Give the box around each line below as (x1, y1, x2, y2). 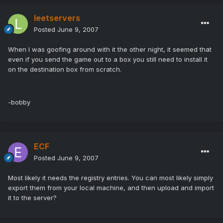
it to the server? (8, 194, 57, 202)
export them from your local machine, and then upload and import (8, 184, 214, 192)
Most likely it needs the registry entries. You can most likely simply (8, 174, 213, 182)
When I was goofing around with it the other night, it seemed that (8, 45, 212, 54)
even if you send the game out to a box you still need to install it (8, 55, 208, 64)
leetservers (34, 13, 80, 23)
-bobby (8, 98, 30, 107)
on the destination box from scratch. (8, 65, 121, 74)
